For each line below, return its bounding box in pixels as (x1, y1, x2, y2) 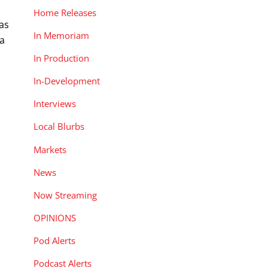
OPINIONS (33, 211, 76, 224)
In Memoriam (33, 29, 89, 41)
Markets (33, 143, 66, 156)
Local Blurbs (33, 120, 84, 133)
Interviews (33, 98, 76, 110)
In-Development (33, 75, 100, 87)
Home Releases (33, 6, 96, 19)
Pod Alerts (33, 234, 75, 247)
